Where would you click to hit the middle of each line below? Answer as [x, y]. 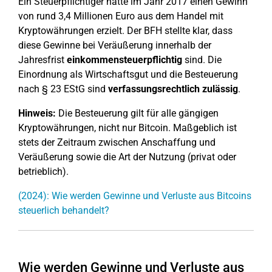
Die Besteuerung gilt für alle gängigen [137, 113]
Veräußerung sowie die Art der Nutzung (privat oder [127, 157]
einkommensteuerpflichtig [124, 60]
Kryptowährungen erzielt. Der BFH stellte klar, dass [125, 31]
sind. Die [202, 60]
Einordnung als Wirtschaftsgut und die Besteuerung [128, 74]
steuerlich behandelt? [64, 210]
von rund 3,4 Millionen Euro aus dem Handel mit [121, 16]
